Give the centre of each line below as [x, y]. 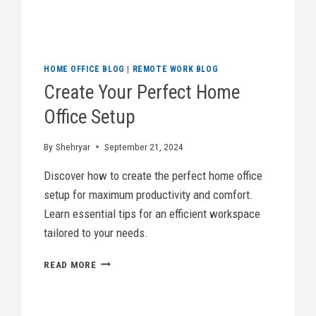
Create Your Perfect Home [142, 92]
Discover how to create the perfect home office [153, 175]
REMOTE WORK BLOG [175, 69]
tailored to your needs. [96, 232]
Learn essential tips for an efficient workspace [152, 213]
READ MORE [70, 264]
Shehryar [73, 146]
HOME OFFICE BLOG [84, 69]
